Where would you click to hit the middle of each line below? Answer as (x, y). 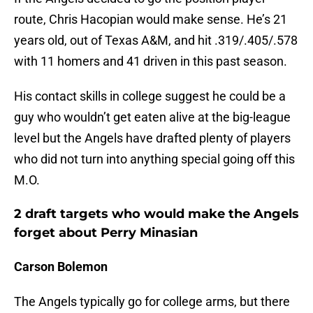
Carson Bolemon (61, 267)
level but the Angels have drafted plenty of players (152, 138)
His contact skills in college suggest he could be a (150, 96)
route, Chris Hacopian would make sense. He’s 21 (151, 20)
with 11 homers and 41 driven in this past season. (151, 61)
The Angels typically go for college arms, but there (152, 302)
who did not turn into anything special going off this (154, 159)
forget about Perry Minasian (106, 233)
